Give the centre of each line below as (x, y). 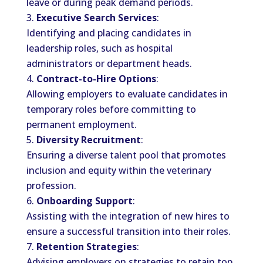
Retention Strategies (86, 247)
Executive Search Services (96, 18)
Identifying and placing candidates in (109, 33)
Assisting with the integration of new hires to (128, 216)
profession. (51, 186)
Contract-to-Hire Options (96, 79)
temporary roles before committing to (111, 109)
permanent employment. (81, 124)
